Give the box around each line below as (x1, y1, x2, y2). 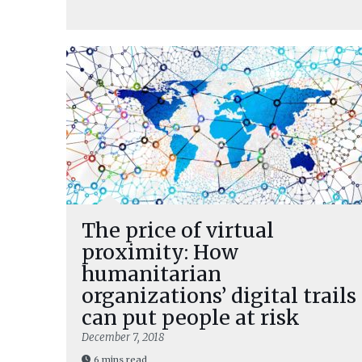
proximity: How (82, 239, 238, 265)
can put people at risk (82, 305, 300, 330)
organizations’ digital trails (82, 283, 356, 309)
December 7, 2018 (82, 330, 164, 344)
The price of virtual (82, 217, 274, 243)
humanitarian (82, 261, 221, 287)
